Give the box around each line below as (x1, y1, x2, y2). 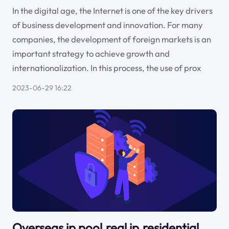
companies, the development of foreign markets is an (12, 34, 211, 45)
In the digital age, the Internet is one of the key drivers (12, 5, 213, 16)
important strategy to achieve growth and (12, 48, 170, 59)
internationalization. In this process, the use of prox (12, 62, 201, 74)
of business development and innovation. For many (12, 19, 203, 31)
